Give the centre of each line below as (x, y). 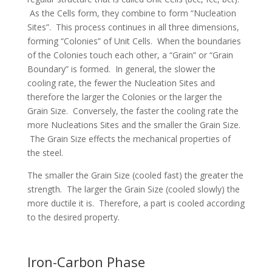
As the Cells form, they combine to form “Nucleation (131, 13)
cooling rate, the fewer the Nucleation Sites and (121, 83)
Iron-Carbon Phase (86, 262)
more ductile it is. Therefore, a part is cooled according (136, 203)
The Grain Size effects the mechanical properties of (129, 139)
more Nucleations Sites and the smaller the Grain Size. (134, 125)
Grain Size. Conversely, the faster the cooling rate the (133, 111)
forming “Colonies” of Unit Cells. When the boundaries (134, 41)
